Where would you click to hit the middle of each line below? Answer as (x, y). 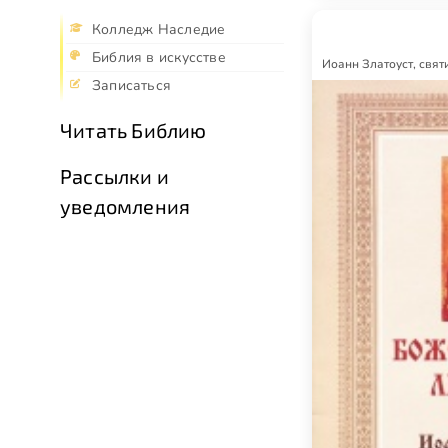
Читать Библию (133, 130)
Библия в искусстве (159, 58)
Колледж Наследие (159, 30)
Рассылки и (114, 176)
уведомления (125, 206)
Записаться (132, 86)
